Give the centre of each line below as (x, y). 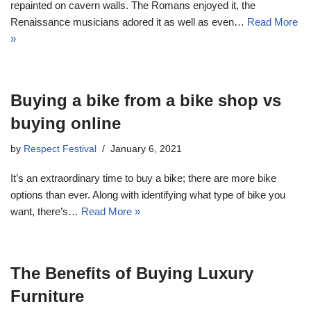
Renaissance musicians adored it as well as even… (129, 22)
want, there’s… (46, 211)
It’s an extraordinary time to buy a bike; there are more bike (143, 178)
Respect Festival (60, 149)
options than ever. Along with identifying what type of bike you (148, 194)
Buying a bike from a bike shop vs (146, 100)
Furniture (47, 296)
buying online (66, 123)
